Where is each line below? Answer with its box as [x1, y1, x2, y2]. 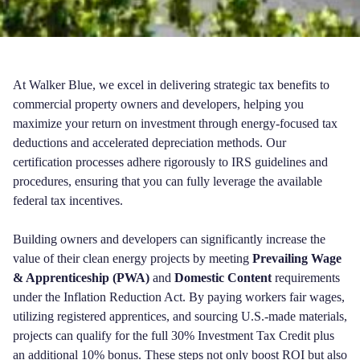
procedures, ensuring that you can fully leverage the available [13, 174, 322, 188]
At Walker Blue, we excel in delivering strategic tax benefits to [13, 78, 329, 92]
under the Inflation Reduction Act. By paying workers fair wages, [13, 290, 345, 304]
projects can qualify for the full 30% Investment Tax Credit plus [13, 329, 334, 342]
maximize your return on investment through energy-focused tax [13, 117, 337, 130]
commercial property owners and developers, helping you [13, 97, 304, 111]
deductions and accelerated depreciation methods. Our [13, 136, 286, 149]
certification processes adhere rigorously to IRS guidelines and [13, 155, 328, 169]
